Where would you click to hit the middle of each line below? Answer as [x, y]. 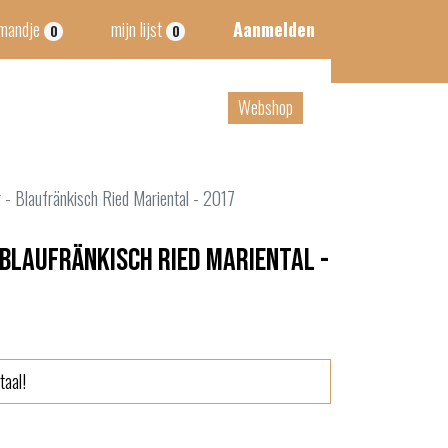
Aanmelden [274, 29]
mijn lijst [137, 29]
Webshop [265, 106]
